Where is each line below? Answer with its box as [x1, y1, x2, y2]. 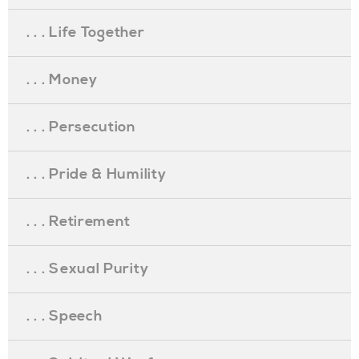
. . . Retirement [26, 212, 131, 231]
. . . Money [26, 71, 98, 89]
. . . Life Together [26, 23, 145, 42]
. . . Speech [26, 307, 103, 325]
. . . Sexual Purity [26, 260, 149, 278]
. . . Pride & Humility [26, 165, 167, 184]
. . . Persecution [26, 118, 136, 136]
